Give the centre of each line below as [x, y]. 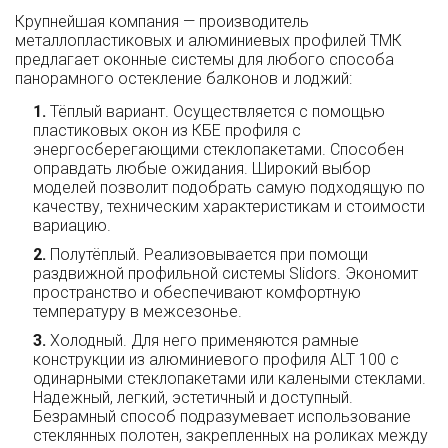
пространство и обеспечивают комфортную [197, 292]
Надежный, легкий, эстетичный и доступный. [193, 397]
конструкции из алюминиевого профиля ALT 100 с [216, 359]
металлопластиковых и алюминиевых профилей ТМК [208, 40]
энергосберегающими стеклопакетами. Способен [218, 149]
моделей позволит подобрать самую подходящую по [229, 187]
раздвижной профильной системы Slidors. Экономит [225, 273]
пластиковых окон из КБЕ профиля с [167, 130]
